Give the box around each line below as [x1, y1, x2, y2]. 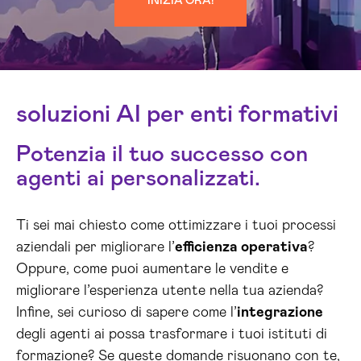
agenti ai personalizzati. [16, 168, 260, 190]
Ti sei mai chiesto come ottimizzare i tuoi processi [16, 218, 336, 233]
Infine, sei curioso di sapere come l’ [16, 305, 237, 320]
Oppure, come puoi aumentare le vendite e [16, 262, 288, 276]
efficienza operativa [175, 240, 308, 255]
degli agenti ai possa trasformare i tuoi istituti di [16, 327, 327, 342]
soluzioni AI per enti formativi [16, 102, 338, 127]
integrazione [237, 305, 323, 320]
